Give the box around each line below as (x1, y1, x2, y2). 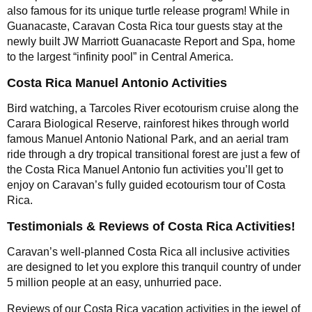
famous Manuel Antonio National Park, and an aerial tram (7, 132, 288, 145)
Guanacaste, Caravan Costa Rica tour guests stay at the (7, 19, 283, 32)
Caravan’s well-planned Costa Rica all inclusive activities (7, 245, 290, 258)
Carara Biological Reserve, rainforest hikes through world (7, 117, 289, 130)
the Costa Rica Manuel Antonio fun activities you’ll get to (7, 163, 283, 175)
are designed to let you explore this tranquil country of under (7, 260, 301, 273)
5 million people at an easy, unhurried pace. (7, 276, 221, 288)
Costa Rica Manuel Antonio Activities (7, 75, 227, 90)
